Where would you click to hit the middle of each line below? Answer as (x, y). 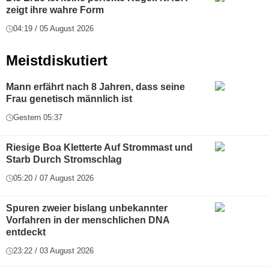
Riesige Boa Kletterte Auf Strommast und (99, 148)
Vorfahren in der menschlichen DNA (88, 220)
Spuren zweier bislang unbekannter (87, 208)
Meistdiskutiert (57, 61)
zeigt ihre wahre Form (55, 10)
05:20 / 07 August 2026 (53, 178)
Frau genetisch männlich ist (69, 99)
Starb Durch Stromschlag (64, 160)
